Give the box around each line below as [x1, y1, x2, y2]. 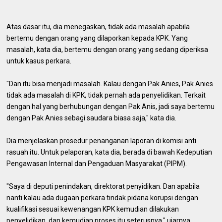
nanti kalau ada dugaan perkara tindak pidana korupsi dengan [6, 193, 199, 202]
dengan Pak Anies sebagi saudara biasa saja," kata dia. [6, 113, 177, 122]
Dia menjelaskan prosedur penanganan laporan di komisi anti [6, 136, 197, 145]
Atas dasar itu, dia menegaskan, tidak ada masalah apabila [6, 22, 190, 31]
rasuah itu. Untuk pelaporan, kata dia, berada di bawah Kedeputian [6, 148, 213, 156]
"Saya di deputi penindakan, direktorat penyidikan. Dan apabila [6, 182, 200, 190]
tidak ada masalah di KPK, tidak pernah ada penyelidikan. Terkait [6, 91, 206, 99]
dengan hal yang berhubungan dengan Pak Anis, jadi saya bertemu [6, 102, 215, 111]
